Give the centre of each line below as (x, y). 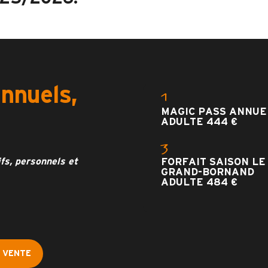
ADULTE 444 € (199, 122)
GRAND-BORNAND (208, 172)
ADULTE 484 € (199, 182)
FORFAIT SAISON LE (213, 162)
